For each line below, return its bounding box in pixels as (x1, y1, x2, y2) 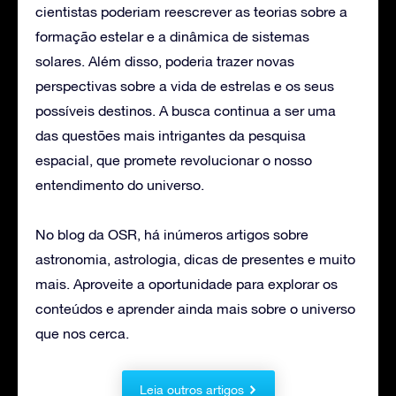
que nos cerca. (35, 325, 129, 342)
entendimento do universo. (35, 177, 204, 194)
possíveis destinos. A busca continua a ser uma (35, 103, 336, 119)
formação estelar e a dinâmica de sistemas (35, 28, 309, 45)
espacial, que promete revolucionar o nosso (35, 152, 312, 169)
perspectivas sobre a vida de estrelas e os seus (35, 78, 334, 95)
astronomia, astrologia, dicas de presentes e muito (35, 251, 355, 268)
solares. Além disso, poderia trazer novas (35, 53, 294, 70)
